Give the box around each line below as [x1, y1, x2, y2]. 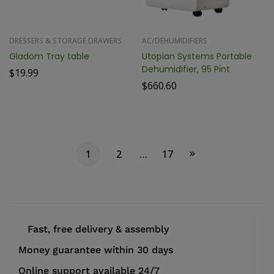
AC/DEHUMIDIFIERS [142, 35, 207, 46]
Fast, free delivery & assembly [28, 223, 169, 235]
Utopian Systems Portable [142, 50, 252, 62]
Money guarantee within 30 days [18, 244, 173, 256]
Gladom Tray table [9, 50, 89, 62]
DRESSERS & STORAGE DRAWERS [9, 35, 122, 46]
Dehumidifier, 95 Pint [142, 63, 230, 75]
